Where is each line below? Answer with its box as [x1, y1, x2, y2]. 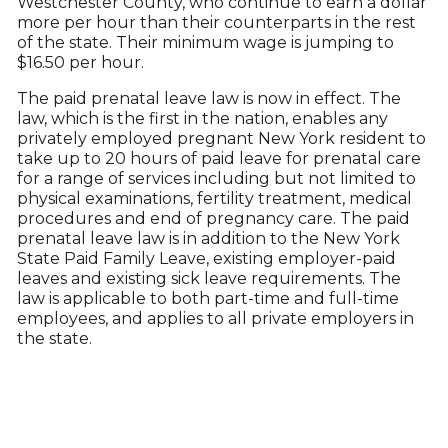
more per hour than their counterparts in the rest [16, 13, 416, 32]
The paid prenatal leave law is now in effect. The [16, 89, 401, 108]
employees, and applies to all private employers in [16, 309, 414, 328]
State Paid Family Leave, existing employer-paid [16, 249, 396, 268]
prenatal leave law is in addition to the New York [16, 229, 400, 248]
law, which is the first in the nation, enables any [16, 109, 388, 128]
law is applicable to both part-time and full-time [16, 289, 399, 308]
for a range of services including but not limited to [16, 169, 416, 188]
